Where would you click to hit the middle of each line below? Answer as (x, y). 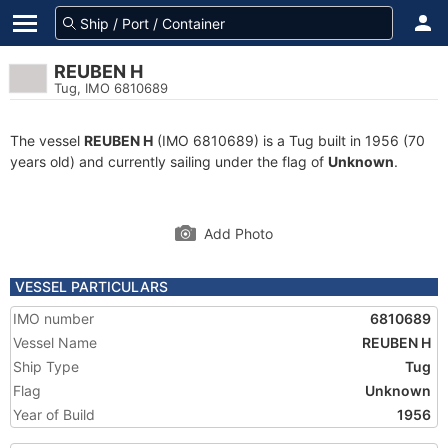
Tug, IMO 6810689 (111, 88)
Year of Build (54, 414)
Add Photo (238, 233)
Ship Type (46, 366)
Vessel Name (55, 342)
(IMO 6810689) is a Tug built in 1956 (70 (289, 140)
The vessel (47, 140)
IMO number (53, 318)
